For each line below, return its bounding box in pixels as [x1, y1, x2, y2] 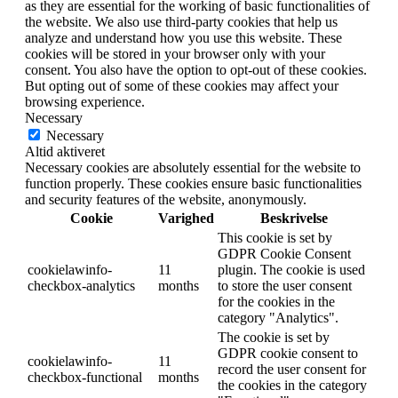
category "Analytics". [218, 310, 338, 326]
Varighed [158, 211, 214, 227]
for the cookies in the [218, 294, 335, 310]
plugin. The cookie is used [218, 262, 365, 278]
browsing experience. [25, 94, 145, 110]
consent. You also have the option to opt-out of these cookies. [25, 62, 367, 78]
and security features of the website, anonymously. [25, 192, 306, 208]
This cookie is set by [218, 230, 332, 246]
